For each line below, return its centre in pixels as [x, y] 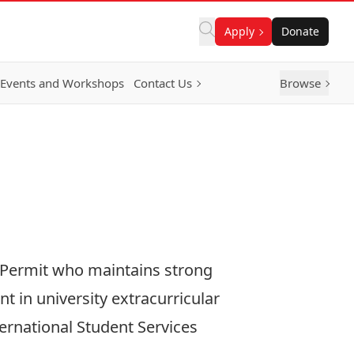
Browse [300, 83]
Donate [300, 31]
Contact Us [163, 83]
